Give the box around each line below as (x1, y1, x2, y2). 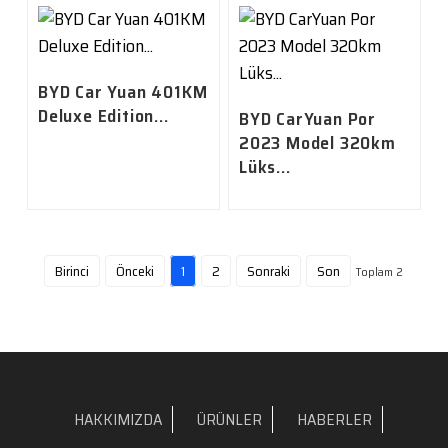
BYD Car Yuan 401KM (37, 78, 208, 107)
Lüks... (238, 153, 291, 182)
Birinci (55, 260, 90, 283)
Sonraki (247, 260, 291, 283)
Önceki (116, 260, 155, 283)
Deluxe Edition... (37, 102, 169, 131)
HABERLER (297, 407, 373, 433)
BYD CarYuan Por (238, 105, 376, 134)
